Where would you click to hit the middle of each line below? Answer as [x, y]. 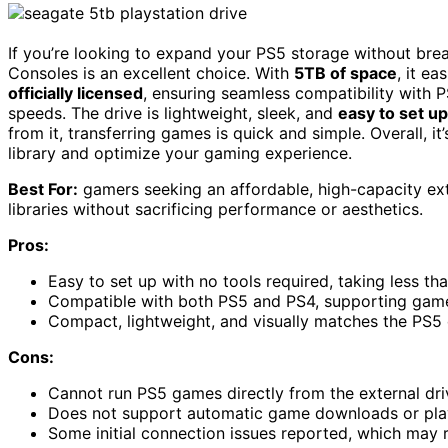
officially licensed [75, 93]
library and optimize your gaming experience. [180, 153]
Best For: [43, 189]
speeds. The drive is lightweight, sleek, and [173, 113]
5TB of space [345, 73]
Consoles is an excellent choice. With [151, 73]
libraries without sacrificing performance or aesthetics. [215, 209]
